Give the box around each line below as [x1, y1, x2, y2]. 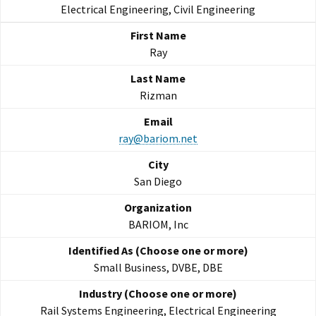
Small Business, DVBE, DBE [93, 260, 223, 275]
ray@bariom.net [119, 131, 197, 146]
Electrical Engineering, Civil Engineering [61, 2, 255, 17]
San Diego [134, 174, 182, 189]
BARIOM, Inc [128, 217, 188, 232]
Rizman [139, 88, 177, 103]
